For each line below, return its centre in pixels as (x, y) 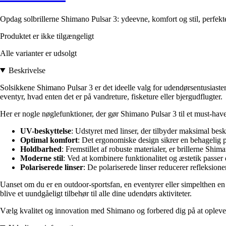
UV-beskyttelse (46, 131)
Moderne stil (42, 158)
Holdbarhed (41, 149)
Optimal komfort (49, 140)
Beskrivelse (27, 70)
